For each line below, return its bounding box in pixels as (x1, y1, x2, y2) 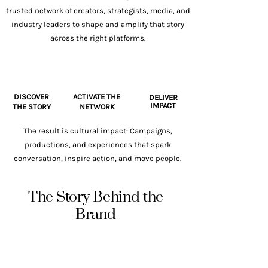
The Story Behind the (28, 188, 163, 206)
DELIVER (148, 93, 178, 102)
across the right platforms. (50, 33, 145, 42)
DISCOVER (14, 92, 49, 101)
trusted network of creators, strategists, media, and (5, 6, 190, 15)
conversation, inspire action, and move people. (14, 154, 181, 163)
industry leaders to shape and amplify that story (11, 20, 184, 29)
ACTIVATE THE (72, 92, 122, 101)
